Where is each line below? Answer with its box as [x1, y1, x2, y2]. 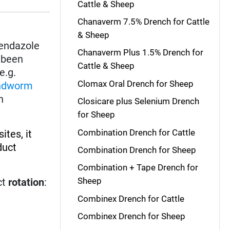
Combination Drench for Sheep [77, 144, 196, 155]
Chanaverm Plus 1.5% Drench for [77, 47, 203, 58]
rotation [8, 176, 45, 188]
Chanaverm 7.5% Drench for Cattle [77, 16, 209, 27]
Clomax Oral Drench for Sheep [77, 78, 194, 89]
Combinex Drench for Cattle [77, 193, 184, 204]
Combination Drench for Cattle [77, 127, 195, 138]
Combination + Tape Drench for [77, 162, 198, 173]
